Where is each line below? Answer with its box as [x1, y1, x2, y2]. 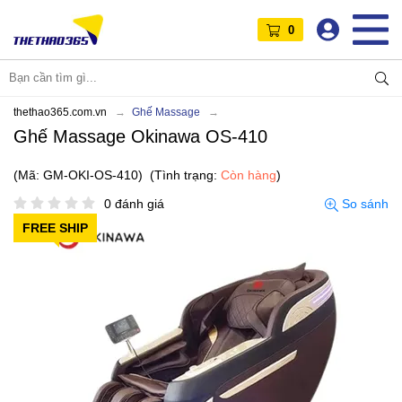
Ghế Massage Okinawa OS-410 [13, 126, 267, 146]
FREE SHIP [22, 220, 88, 235]
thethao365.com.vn [13, 105, 107, 118]
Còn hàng [221, 167, 276, 182]
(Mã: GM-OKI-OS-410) [13, 167, 143, 182]
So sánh [338, 196, 389, 211]
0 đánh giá [104, 196, 164, 211]
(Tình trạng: [150, 167, 221, 182]
